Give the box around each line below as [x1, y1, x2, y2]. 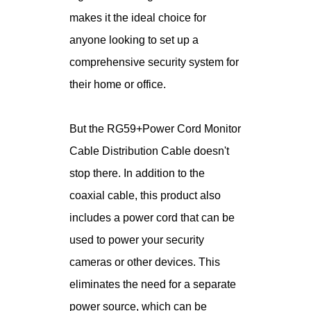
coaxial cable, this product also [69, 190, 221, 202]
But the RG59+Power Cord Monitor [69, 123, 241, 135]
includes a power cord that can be [69, 212, 235, 224]
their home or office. [69, 78, 166, 91]
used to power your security [69, 234, 204, 246]
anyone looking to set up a [69, 34, 199, 47]
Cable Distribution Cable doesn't [69, 145, 229, 158]
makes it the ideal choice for [69, 12, 206, 24]
